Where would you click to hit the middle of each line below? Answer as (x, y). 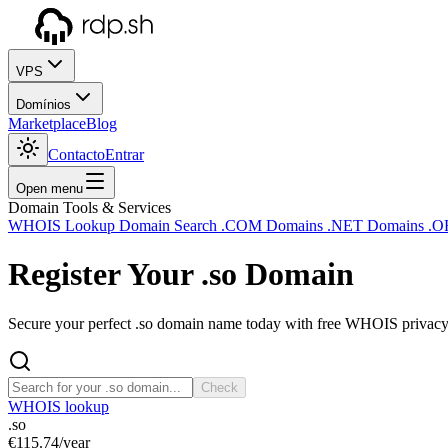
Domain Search (170, 225)
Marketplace (47, 123)
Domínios (43, 104)
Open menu (49, 188)
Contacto (76, 154)
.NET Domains (377, 225)
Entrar (124, 154)
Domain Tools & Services (89, 207)
